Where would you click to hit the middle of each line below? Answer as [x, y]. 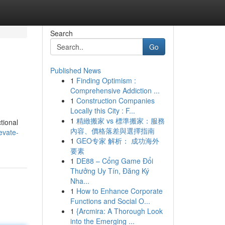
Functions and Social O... [110, 201]
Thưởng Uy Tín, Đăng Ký [109, 171]
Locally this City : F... [102, 110]
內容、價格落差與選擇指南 [112, 131]
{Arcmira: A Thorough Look [119, 211]
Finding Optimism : [106, 80]
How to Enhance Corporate [119, 191]
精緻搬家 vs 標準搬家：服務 [120, 121]
